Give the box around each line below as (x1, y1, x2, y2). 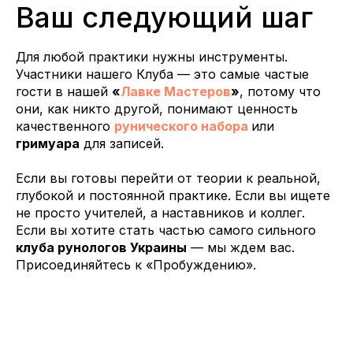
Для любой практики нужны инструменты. (16, 49, 288, 65)
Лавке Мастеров (121, 84, 231, 100)
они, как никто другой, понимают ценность (16, 101, 298, 117)
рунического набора (114, 118, 248, 135)
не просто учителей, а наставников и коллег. (16, 205, 305, 221)
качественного (16, 118, 114, 135)
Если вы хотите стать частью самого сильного (16, 222, 316, 239)
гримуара (16, 136, 80, 152)
